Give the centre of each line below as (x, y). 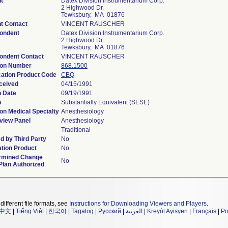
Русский (110, 211)
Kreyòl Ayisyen (167, 211)
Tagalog (82, 211)
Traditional (76, 130)
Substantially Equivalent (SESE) (105, 102)
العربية (134, 211)
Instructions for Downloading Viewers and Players (138, 204)
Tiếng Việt (30, 211)
